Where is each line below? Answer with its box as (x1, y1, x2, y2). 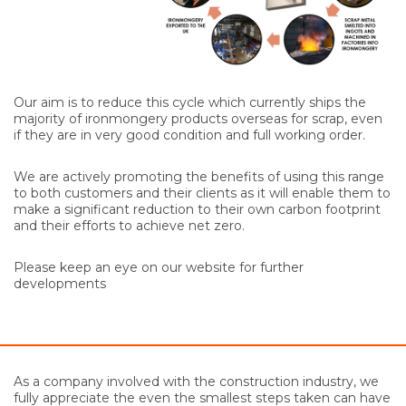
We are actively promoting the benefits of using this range (14, 168, 384, 185)
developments (14, 275, 106, 292)
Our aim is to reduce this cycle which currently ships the (14, 93, 366, 111)
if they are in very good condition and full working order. (14, 126, 365, 143)
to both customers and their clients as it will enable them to (14, 184, 391, 201)
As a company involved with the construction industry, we (14, 372, 379, 390)
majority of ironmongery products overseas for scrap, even (14, 110, 382, 127)
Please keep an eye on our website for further (14, 258, 304, 275)
